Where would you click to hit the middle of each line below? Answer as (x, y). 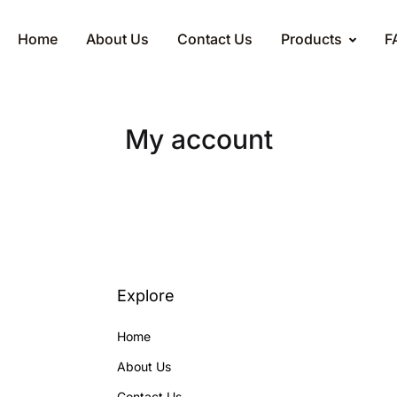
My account (198, 139)
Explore (146, 296)
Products (311, 39)
